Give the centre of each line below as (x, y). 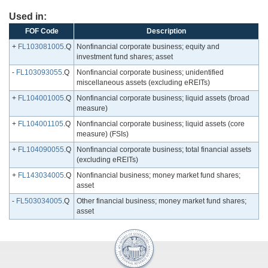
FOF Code (42, 31)
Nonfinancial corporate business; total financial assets (164, 150)
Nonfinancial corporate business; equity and (148, 47)
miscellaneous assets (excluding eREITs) (143, 83)
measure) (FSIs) (103, 134)
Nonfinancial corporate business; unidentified (150, 73)
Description (166, 31)
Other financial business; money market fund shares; (162, 201)
